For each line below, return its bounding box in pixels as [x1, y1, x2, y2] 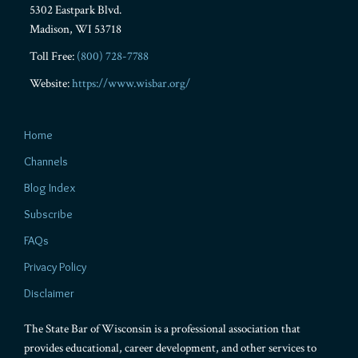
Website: [29, 76, 72, 91]
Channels [24, 154, 68, 169]
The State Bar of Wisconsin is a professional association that [24, 321, 300, 336]
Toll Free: [29, 49, 77, 64]
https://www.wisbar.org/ [71, 76, 190, 91]
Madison [29, 22, 70, 37]
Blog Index [24, 181, 75, 195]
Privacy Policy [24, 260, 86, 274]
